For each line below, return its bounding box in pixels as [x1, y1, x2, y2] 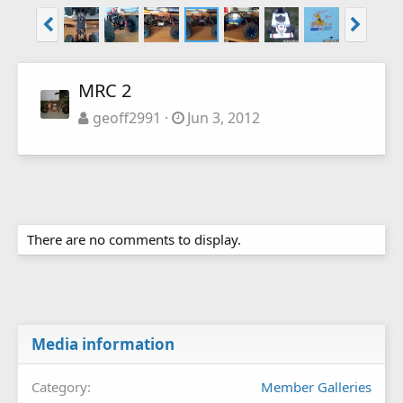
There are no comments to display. [27, 230, 241, 249]
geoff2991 [92, 108, 161, 129]
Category [31, 378, 87, 397]
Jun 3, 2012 [187, 108, 261, 129]
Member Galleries [261, 378, 372, 397]
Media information [31, 334, 175, 355]
